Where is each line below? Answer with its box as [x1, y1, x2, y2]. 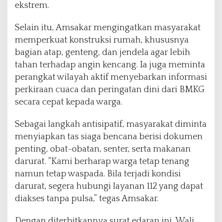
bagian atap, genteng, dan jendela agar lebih [15, 48, 190, 58]
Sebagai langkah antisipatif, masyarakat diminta [15, 119, 207, 130]
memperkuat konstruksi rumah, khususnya [15, 35, 189, 46]
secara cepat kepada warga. [15, 97, 122, 108]
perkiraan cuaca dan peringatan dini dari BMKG [15, 85, 205, 95]
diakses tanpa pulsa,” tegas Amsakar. [15, 194, 159, 204]
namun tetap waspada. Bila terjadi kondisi [15, 169, 181, 179]
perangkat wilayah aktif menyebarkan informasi [15, 72, 207, 83]
